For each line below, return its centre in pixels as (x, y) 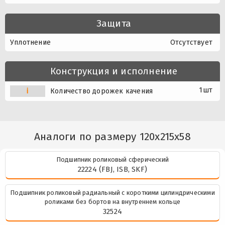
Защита (114, 23)
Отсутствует (191, 42)
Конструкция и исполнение (114, 71)
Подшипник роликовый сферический (113, 159)
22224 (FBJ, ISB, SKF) (113, 169)
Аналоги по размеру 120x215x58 (113, 137)
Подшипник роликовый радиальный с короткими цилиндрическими (113, 193)
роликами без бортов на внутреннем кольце (113, 202)
